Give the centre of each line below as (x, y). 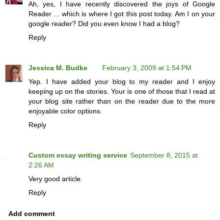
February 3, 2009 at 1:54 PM (147, 68)
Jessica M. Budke (58, 68)
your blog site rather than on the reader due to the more (122, 101)
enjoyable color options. (65, 111)
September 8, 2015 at (164, 155)
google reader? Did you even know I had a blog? (104, 24)
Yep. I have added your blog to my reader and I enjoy (122, 82)
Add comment (32, 214)
